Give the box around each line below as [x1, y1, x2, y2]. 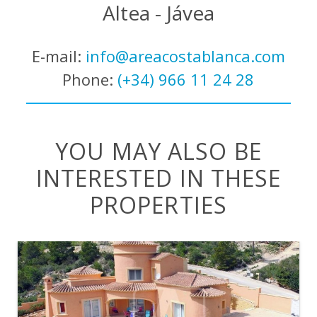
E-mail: [31, 45, 86, 67]
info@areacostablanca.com [85, 45, 285, 67]
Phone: [62, 68, 118, 90]
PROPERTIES [89, 189, 227, 220]
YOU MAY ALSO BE [55, 135, 262, 166]
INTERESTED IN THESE [35, 162, 282, 193]
